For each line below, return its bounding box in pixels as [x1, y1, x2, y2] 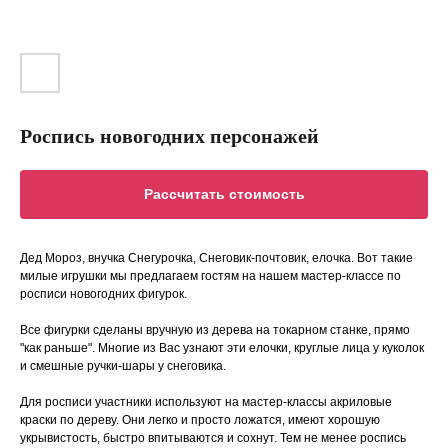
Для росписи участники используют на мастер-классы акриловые [20, 395, 392, 410]
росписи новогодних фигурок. [20, 287, 187, 302]
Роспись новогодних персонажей [20, 125, 319, 147]
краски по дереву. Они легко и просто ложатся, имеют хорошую [20, 413, 380, 428]
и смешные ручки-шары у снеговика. [20, 359, 226, 374]
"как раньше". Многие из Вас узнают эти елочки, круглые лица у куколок [20, 341, 424, 356]
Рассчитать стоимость [143, 186, 305, 203]
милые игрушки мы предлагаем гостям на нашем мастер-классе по [20, 269, 401, 284]
